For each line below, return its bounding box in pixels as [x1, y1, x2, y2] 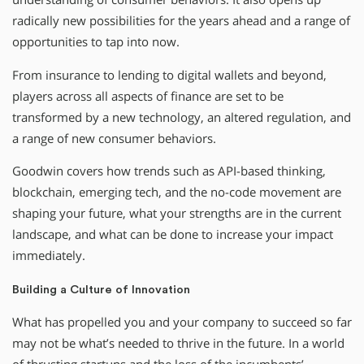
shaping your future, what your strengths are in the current [12, 206, 341, 222]
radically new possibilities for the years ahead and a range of [12, 13, 350, 29]
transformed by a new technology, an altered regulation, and [12, 109, 351, 125]
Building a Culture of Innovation [12, 283, 190, 296]
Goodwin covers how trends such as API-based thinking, [12, 163, 326, 180]
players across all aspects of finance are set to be [12, 88, 284, 104]
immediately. [12, 248, 85, 264]
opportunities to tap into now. [12, 34, 180, 50]
